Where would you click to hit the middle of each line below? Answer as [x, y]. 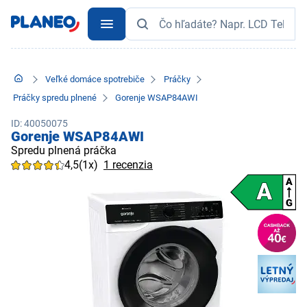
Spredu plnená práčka [64, 150]
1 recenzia [128, 164]
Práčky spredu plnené [55, 97]
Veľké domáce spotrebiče [95, 79]
